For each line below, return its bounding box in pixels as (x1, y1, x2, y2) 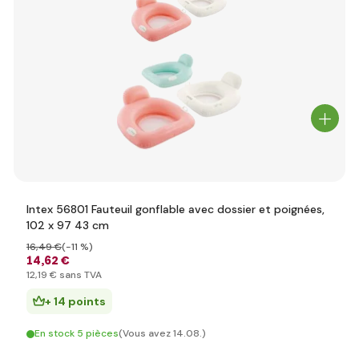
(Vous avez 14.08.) (119, 327, 206, 340)
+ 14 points (45, 294, 106, 309)
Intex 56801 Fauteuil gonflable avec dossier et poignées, (26, 202, 325, 216)
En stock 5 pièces (34, 327, 119, 340)
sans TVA (57, 268, 102, 281)
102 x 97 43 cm (26, 218, 109, 232)
